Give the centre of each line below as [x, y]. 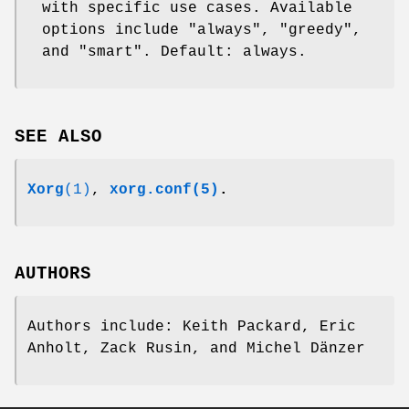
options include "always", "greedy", [202, 30]
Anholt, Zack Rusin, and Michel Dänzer [196, 349]
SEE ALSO [58, 136]
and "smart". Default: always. [174, 52]
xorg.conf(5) [164, 189]
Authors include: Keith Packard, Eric [192, 327]
